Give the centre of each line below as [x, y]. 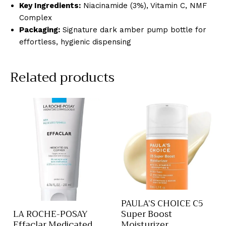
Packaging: [40, 30]
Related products [62, 78]
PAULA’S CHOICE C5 [162, 203]
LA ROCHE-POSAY [50, 214]
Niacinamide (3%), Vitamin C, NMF [144, 6]
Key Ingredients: [50, 6]
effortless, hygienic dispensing [75, 42]
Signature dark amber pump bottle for [133, 30]
